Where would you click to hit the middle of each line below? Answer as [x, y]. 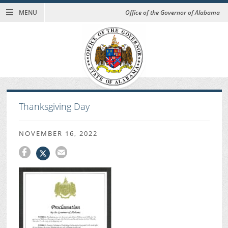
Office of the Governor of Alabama [173, 13]
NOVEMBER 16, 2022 [58, 133]
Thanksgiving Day [54, 107]
